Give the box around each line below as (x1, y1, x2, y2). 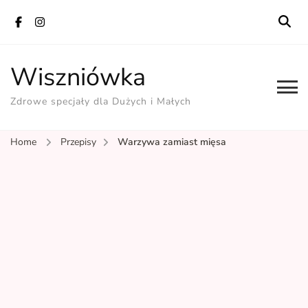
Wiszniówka (10, 60, 146, 94)
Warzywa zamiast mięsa (118, 135, 226, 148)
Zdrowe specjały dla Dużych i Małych (10, 95, 191, 108)
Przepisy (60, 135, 96, 148)
